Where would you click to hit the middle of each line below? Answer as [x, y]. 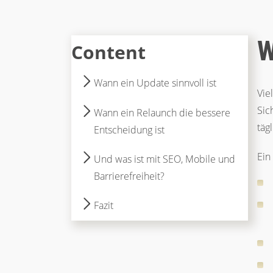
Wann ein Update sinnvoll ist [155, 83]
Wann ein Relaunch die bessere [162, 113]
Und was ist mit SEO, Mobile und [164, 159]
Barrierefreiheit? [129, 176]
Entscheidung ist [129, 130]
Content [108, 52]
